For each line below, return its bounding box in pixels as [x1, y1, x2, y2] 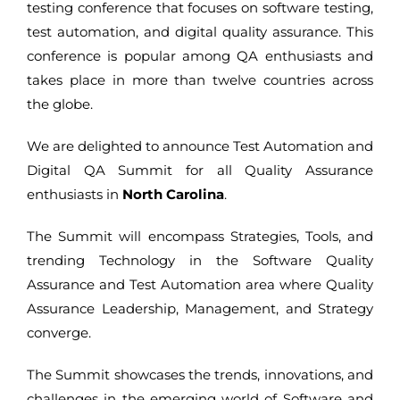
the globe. [27, 95, 93, 112]
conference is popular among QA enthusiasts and [27, 46, 373, 64]
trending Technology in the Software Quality [27, 251, 373, 269]
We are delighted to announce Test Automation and [27, 137, 373, 154]
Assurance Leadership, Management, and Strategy [27, 299, 373, 317]
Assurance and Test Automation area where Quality [27, 275, 373, 293]
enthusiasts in [27, 185, 122, 203]
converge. [27, 323, 91, 341]
